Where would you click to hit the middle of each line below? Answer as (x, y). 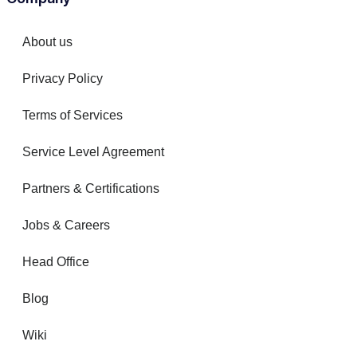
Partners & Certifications (91, 189)
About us (47, 42)
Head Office (56, 262)
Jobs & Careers (66, 226)
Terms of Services (73, 116)
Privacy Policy (63, 79)
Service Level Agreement (93, 152)
